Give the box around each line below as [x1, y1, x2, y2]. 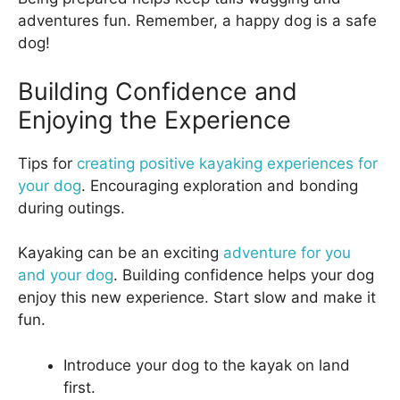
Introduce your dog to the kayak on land [63, 355, 350, 374]
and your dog [18, 266, 113, 285]
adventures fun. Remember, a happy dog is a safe [18, 12, 377, 30]
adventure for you [223, 244, 351, 262]
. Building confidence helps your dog [113, 266, 374, 285]
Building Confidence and [18, 76, 297, 106]
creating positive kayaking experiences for [77, 154, 378, 172]
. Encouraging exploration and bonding [81, 176, 358, 195]
